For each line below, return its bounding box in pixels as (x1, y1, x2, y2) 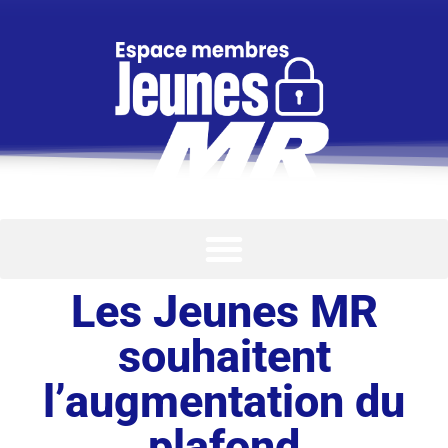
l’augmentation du (43, 374, 405, 428)
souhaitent (117, 329, 331, 383)
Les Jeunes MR (70, 284, 378, 338)
